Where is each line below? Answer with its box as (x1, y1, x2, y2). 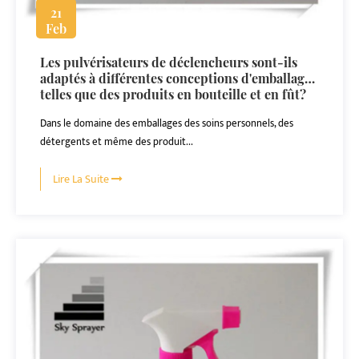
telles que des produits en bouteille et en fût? (40, 86, 306, 103)
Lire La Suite (53, 170, 111, 188)
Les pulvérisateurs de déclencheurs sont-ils (40, 54, 297, 71)
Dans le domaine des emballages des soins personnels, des (40, 115, 293, 132)
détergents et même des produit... (40, 133, 193, 151)
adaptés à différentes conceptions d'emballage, (40, 70, 314, 87)
